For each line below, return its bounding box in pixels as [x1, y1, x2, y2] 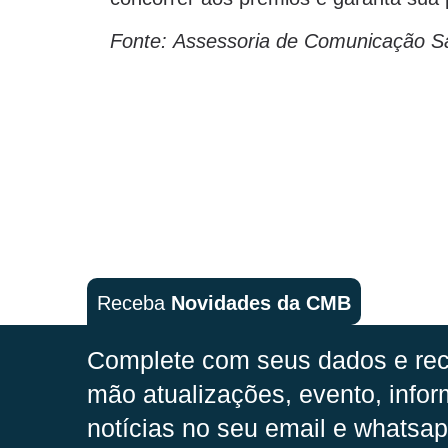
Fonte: [110, 29, 167, 52]
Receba [97, 291, 171, 314]
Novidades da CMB [171, 291, 351, 314]
